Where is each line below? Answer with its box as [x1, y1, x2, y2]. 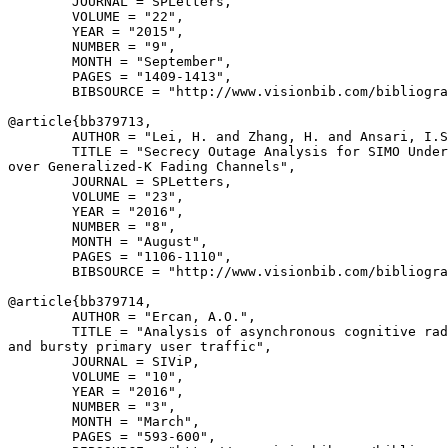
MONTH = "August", [8, 234, 208, 249]
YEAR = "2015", [8, 24, 184, 39]
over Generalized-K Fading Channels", [8, 159, 296, 174]
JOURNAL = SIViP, [8, 354, 200, 369]
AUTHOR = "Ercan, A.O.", [8, 309, 256, 324]
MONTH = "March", [8, 414, 200, 429]
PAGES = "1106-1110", [8, 249, 232, 264]
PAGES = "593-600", [8, 429, 216, 444]
